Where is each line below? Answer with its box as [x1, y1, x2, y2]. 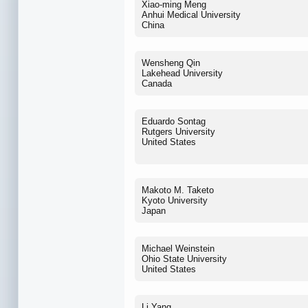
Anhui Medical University [142, 9, 241, 20]
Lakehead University [142, 67, 223, 78]
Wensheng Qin [142, 57, 200, 68]
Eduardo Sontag [142, 115, 206, 126]
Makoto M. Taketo [142, 184, 214, 195]
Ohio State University [142, 253, 227, 264]
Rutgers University [142, 126, 215, 137]
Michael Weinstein [142, 243, 214, 254]
